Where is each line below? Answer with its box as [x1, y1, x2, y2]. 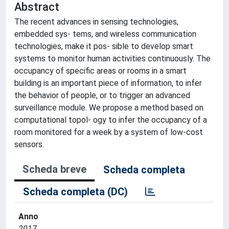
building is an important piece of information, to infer [14, 78, 202, 88]
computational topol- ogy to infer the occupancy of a [14, 115, 207, 125]
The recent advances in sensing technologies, [14, 17, 178, 27]
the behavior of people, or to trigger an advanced [14, 90, 190, 100]
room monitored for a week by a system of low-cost [14, 127, 203, 137]
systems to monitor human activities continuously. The [14, 54, 211, 63]
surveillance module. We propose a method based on [14, 103, 203, 112]
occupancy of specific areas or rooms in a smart [14, 66, 187, 76]
